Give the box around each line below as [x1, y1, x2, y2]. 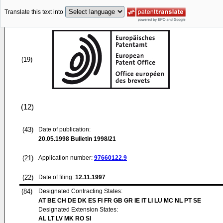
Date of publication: [38, 126, 91, 133]
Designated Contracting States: [38, 188, 122, 195]
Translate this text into [4, 8, 63, 16]
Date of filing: [38, 174, 74, 181]
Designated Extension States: [38, 206, 118, 213]
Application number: [38, 154, 94, 161]
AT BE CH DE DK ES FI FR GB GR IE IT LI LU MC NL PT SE [38, 197, 201, 204]
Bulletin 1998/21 [69, 135, 116, 142]
